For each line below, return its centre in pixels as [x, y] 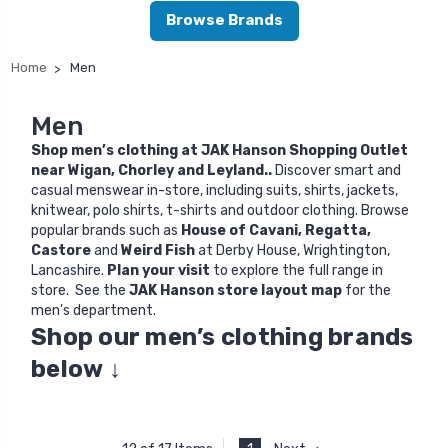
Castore [61, 250]
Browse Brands [224, 20]
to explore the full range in [296, 270]
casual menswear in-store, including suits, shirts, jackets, [214, 190]
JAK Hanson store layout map [235, 290]
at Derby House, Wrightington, [292, 250]
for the [368, 290]
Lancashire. [69, 270]
